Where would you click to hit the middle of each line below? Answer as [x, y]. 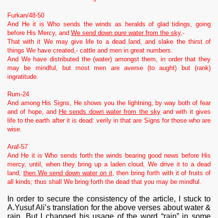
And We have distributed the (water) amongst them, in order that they [109, 59]
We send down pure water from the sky [126, 33]
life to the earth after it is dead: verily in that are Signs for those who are [109, 120]
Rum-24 [18, 94]
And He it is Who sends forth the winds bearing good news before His [109, 155]
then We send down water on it [68, 173]
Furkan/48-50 [26, 15]
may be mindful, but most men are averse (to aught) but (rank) [109, 68]
